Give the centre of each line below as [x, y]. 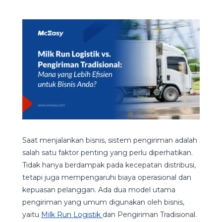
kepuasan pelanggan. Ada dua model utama [99, 190]
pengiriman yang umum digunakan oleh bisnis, [103, 202]
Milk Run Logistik [72, 214]
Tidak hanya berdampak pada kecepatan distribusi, [109, 165]
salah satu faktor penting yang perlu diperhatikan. [107, 152]
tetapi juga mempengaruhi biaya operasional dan [107, 177]
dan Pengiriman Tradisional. [149, 214]
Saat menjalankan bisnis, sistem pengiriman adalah [110, 140]
